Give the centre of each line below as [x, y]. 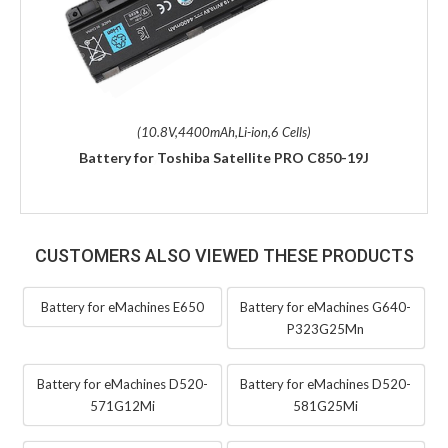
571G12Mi [122, 406]
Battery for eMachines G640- [326, 307]
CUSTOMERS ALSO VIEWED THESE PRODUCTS [224, 256]
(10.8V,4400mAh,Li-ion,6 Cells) [224, 132]
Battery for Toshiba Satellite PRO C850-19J [224, 158]
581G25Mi [326, 406]
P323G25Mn [326, 329]
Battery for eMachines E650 [122, 307]
